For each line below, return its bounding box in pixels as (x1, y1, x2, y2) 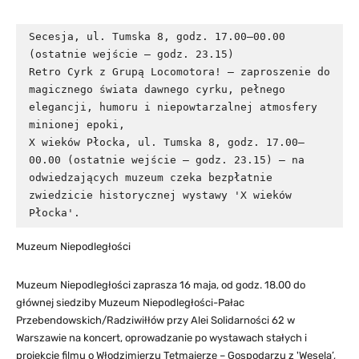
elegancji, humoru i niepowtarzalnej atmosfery (29, 100, 317, 113)
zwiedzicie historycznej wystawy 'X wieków (29, 188, 292, 201)
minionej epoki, (29, 118, 125, 131)
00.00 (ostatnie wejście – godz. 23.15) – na (29, 153, 305, 166)
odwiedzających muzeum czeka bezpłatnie (29, 171, 272, 184)
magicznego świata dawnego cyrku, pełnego (29, 83, 285, 95)
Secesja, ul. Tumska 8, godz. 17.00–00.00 (29, 30, 285, 42)
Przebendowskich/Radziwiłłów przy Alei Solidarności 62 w (16, 313, 295, 326)
